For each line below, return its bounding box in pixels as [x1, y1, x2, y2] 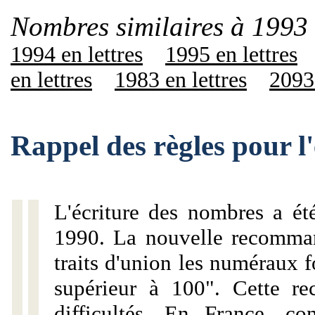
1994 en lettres [11, 42, 143, 67]
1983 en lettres [115, 67, 247, 92]
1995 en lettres [165, 42, 297, 67]
